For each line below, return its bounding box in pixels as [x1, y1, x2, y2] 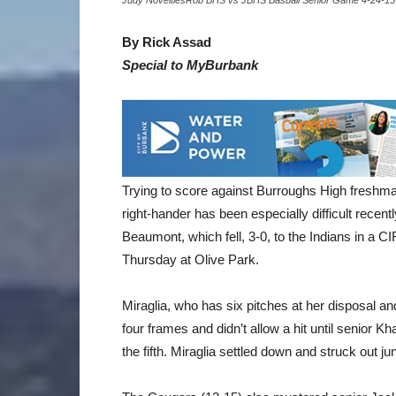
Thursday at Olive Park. [122, 252, 259, 267]
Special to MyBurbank [122, 57, 258, 72]
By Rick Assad [122, 34, 211, 49]
